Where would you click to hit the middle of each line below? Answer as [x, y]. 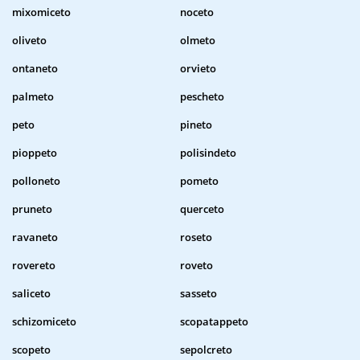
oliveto [29, 41]
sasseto [198, 294]
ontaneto [35, 69]
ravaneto [35, 237]
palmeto [33, 97]
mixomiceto [41, 12]
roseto [196, 237]
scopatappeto [214, 322]
